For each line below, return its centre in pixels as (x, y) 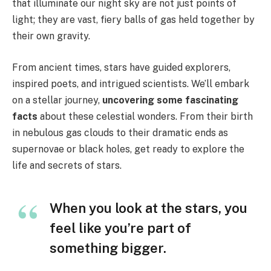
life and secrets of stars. (67, 165)
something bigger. (108, 248)
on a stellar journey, (57, 100)
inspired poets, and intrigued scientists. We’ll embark (131, 83)
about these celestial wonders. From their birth (145, 116)
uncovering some (142, 100)
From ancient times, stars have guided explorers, (121, 67)
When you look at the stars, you (149, 208)
